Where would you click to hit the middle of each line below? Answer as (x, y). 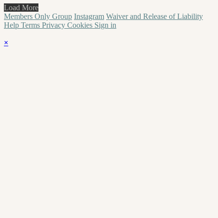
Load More (21, 7)
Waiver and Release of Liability (154, 16)
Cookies (81, 25)
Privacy (54, 25)
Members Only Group (38, 16)
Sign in (105, 25)
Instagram (89, 16)
